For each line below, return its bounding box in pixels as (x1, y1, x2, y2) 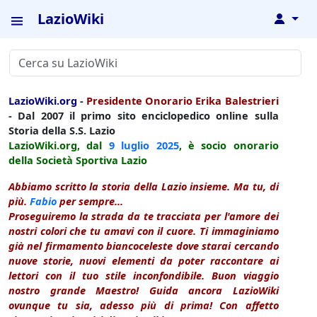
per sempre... (57, 194, 123, 209)
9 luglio (108, 138, 150, 153)
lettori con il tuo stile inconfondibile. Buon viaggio (8, 268, 279, 283)
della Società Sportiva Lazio (8, 153, 147, 168)
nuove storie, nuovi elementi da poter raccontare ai (8, 253, 279, 268)
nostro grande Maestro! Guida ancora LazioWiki (8, 283, 279, 298)
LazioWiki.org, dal (8, 138, 109, 153)
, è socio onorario (178, 138, 279, 153)
